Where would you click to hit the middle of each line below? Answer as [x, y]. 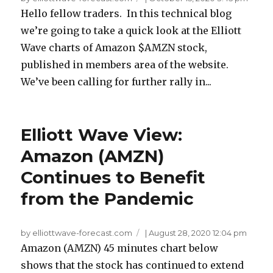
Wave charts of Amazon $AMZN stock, [114, 48]
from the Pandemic [108, 199]
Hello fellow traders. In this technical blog [126, 14]
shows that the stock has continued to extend [133, 265]
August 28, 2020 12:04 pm [198, 233]
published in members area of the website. [126, 65]
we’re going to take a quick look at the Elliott [131, 31]
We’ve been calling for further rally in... [116, 82]
